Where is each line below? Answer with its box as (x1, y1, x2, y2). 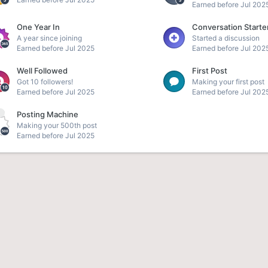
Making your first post (192, 77, 265, 86)
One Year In (17, 22, 60, 32)
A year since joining (17, 33, 83, 42)
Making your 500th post (17, 121, 98, 130)
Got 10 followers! (17, 77, 74, 86)
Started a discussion (192, 33, 260, 42)
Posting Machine (17, 109, 79, 119)
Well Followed (17, 66, 68, 75)
